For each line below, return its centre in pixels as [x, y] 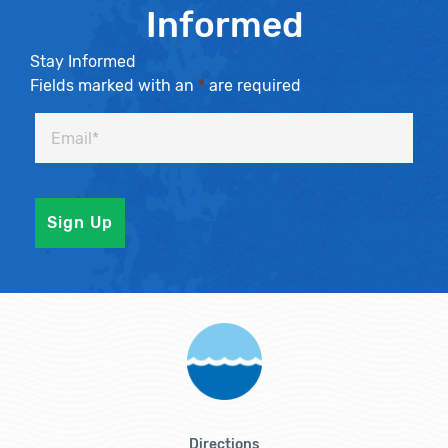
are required [253, 85]
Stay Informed [83, 61]
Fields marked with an [114, 85]
